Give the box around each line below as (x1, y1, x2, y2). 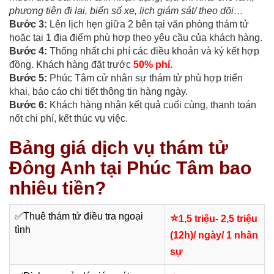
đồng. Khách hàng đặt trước (9, 59, 133, 70)
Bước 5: (9, 73, 50, 84)
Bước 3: (9, 19, 47, 30)
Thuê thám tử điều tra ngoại (23, 211, 143, 222)
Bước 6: (9, 100, 50, 111)
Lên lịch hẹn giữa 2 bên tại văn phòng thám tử (47, 19, 249, 30)
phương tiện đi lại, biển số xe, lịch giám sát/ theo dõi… (9, 6, 243, 17)
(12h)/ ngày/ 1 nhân (170, 230, 258, 241)
